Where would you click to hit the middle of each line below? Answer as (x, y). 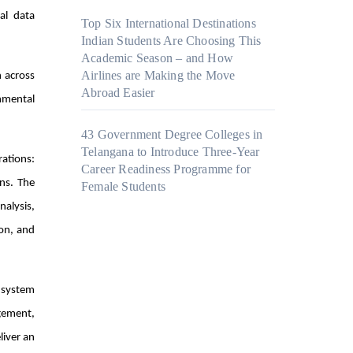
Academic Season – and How (157, 58)
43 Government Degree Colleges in (172, 135)
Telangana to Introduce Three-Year (171, 152)
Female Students (123, 187)
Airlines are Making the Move (158, 76)
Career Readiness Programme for (166, 169)
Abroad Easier (118, 93)
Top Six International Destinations (169, 24)
